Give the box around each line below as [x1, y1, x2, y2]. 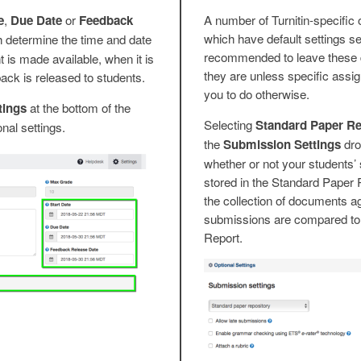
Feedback [78, 10, 133, 29]
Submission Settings [223, 135, 341, 153]
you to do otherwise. [204, 85, 309, 102]
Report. [204, 228, 243, 246]
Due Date [10, 10, 62, 29]
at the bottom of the [26, 98, 131, 116]
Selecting [204, 115, 255, 133]
